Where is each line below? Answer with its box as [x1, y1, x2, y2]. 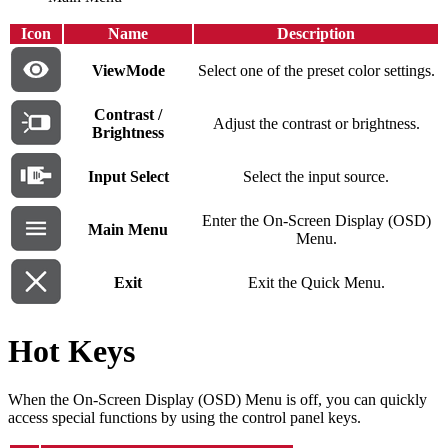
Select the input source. [243, 168, 389, 186]
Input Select [87, 168, 169, 186]
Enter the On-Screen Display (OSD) [201, 212, 431, 230]
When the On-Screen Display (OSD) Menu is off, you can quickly [8, 391, 427, 409]
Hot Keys [8, 332, 135, 369]
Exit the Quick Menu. [247, 274, 385, 292]
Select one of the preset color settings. [197, 62, 435, 80]
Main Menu [88, 221, 168, 239]
